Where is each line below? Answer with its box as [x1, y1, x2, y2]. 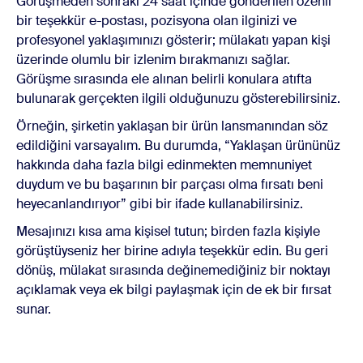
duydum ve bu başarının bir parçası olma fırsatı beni [16, 176, 323, 194]
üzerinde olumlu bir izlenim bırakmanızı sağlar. [16, 51, 290, 69]
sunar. [16, 301, 51, 318]
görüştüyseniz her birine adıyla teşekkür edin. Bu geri [16, 242, 328, 260]
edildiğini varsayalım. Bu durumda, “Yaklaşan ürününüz [16, 137, 340, 155]
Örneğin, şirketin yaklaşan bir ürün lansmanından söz [16, 117, 328, 135]
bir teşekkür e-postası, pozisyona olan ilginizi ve [16, 12, 297, 30]
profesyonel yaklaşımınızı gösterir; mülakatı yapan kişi [16, 32, 331, 49]
